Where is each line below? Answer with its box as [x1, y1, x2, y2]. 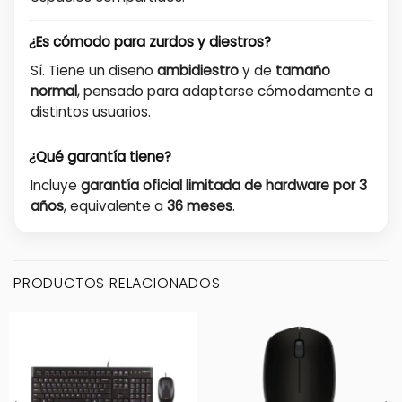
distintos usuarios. [31, 102, 151, 122]
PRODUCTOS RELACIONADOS [13, 273, 221, 294]
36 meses [167, 197, 232, 216]
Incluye [31, 176, 81, 196]
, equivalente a [64, 197, 167, 216]
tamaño [275, 61, 330, 81]
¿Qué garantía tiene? [29, 147, 171, 167]
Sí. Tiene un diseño [31, 61, 157, 81]
